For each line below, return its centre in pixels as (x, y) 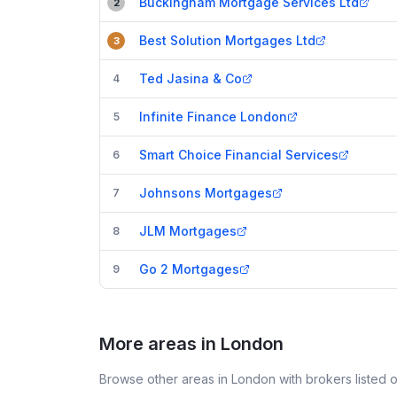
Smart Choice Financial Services (239, 155)
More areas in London (191, 344)
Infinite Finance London (213, 117)
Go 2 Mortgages (189, 269)
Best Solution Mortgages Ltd (227, 40)
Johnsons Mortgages (206, 193)
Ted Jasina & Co (191, 78)
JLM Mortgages (188, 231)
